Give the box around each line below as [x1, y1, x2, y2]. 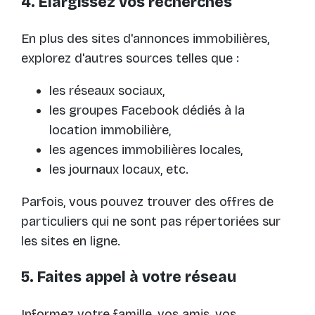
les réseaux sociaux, [49, 83, 165, 99]
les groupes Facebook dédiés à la [49, 103, 245, 119]
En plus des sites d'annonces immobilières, [21, 31, 269, 47]
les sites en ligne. [21, 233, 120, 250]
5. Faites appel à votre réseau [21, 268, 236, 287]
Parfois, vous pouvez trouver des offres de [21, 194, 274, 210]
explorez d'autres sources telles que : [21, 51, 239, 67]
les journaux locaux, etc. [49, 162, 188, 178]
